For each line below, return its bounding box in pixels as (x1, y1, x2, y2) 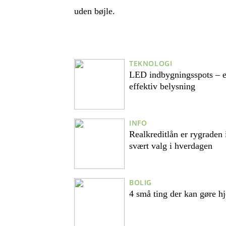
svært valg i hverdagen (129, 141, 212, 151)
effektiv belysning (129, 81, 195, 92)
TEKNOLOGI (129, 59, 173, 69)
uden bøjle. (74, 6, 115, 17)
